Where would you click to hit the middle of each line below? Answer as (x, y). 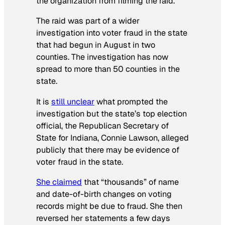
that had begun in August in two (96, 45)
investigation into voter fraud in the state (112, 33)
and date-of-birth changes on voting (104, 194)
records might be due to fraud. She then (109, 206)
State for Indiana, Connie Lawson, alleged (113, 138)
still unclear (73, 101)
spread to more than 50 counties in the (108, 69)
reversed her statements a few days (103, 218)
